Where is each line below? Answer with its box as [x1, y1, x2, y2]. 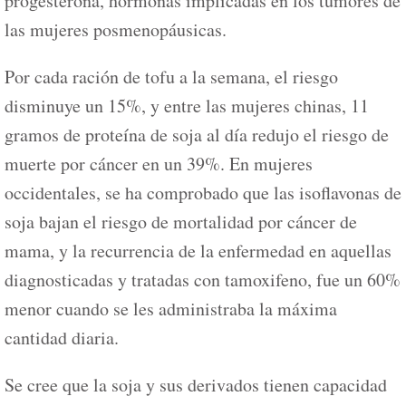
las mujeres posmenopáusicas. [5, 17, 227, 43]
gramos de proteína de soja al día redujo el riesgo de [5, 122, 389, 148]
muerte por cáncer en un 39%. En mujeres [5, 151, 313, 177]
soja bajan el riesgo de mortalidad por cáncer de [5, 209, 357, 235]
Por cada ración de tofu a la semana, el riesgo [5, 64, 338, 90]
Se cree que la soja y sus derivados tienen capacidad [5, 372, 387, 398]
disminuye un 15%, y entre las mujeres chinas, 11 [5, 93, 369, 119]
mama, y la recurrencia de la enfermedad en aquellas [5, 238, 391, 264]
